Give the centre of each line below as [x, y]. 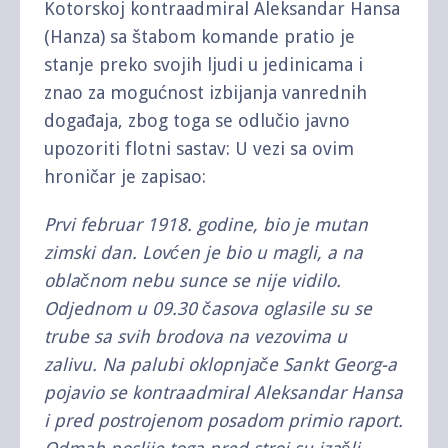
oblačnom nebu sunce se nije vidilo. [192, 280]
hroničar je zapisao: [125, 176]
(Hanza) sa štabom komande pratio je [199, 36]
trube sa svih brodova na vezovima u [195, 336]
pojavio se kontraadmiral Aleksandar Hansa [223, 392]
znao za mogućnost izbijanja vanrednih [205, 92]
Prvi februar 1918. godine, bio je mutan [206, 224]
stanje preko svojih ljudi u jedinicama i [203, 64]
